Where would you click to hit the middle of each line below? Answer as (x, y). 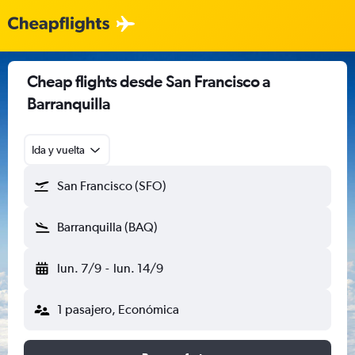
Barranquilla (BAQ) (107, 227)
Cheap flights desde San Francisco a (149, 81)
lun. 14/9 (138, 268)
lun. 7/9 (79, 268)
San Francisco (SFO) (112, 186)
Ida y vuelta (58, 150)
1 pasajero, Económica (118, 309)
